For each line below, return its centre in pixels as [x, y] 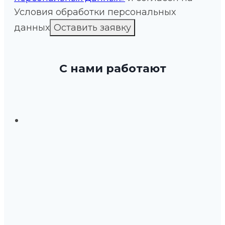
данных [32, 28]
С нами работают [113, 69]
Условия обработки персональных [95, 12]
